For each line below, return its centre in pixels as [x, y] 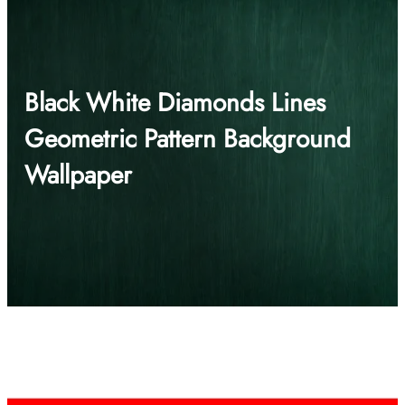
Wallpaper [78, 175]
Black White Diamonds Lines [174, 103]
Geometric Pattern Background [187, 139]
